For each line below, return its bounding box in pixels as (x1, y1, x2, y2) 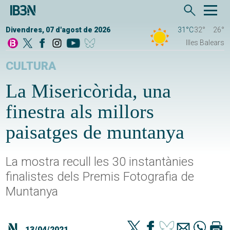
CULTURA (6, 59, 56, 73)
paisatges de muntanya (6, 121, 185, 143)
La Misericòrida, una (6, 80, 171, 102)
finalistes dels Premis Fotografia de (6, 169, 195, 184)
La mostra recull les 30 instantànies (6, 155, 195, 169)
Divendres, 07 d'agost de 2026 (6, 26, 111, 34)
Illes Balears (185, 39, 224, 47)
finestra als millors (6, 101, 155, 122)
